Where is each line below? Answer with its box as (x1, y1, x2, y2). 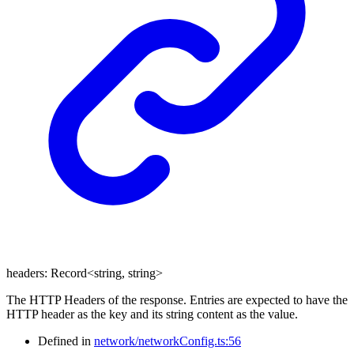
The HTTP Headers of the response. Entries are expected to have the (6, 292, 348, 307)
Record (51, 265, 87, 280)
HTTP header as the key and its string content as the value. (6, 307, 298, 321)
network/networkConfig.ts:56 (94, 333, 241, 348)
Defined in (38, 333, 94, 348)
